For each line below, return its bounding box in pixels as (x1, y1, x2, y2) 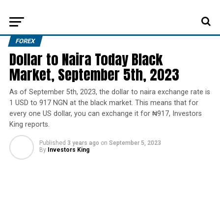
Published (39, 139, 66, 146)
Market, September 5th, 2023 (9, 64, 179, 85)
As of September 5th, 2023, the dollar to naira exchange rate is (9, 88, 210, 96)
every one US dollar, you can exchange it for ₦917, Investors (9, 110, 202, 118)
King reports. (9, 120, 50, 129)
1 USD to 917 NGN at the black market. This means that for (9, 99, 198, 107)
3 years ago (67, 139, 99, 146)
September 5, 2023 (109, 139, 161, 146)
